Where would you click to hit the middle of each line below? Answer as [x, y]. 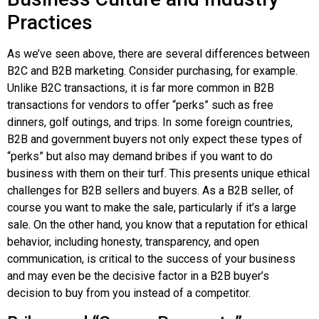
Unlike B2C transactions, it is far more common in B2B [141, 88]
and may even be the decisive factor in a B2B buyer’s [138, 276]
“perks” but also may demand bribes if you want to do [140, 157]
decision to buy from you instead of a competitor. [129, 293]
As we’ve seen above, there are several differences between [158, 54]
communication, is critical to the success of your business [151, 259]
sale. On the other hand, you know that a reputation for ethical [157, 225]
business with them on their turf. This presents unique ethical [158, 174]
